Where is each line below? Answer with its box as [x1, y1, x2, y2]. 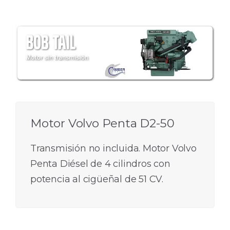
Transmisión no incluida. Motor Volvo [30, 143, 197, 155]
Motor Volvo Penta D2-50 [30, 116, 175, 131]
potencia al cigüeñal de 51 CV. [30, 174, 164, 185]
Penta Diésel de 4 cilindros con [30, 158, 170, 170]
